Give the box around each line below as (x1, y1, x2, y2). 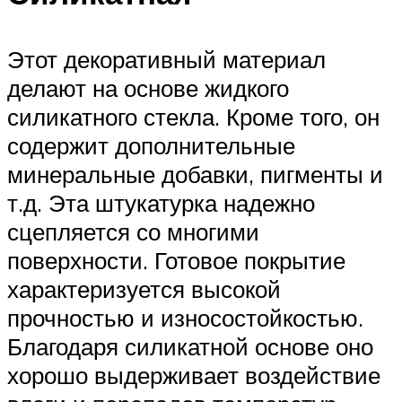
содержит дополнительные (7, 130, 295, 160)
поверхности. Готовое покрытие (7, 245, 345, 275)
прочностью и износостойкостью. (7, 302, 363, 332)
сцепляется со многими (7, 216, 259, 246)
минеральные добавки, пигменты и (7, 159, 383, 188)
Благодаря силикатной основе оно (7, 331, 373, 361)
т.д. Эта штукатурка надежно (7, 188, 315, 217)
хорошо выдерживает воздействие (7, 360, 380, 389)
